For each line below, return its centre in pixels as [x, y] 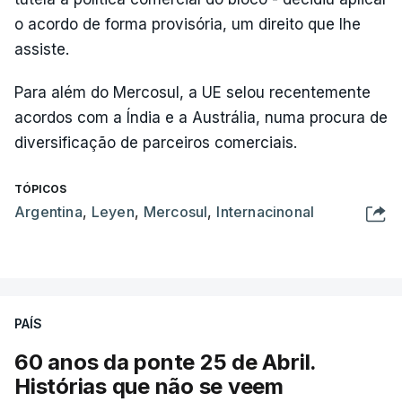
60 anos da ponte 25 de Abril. [166, 362]
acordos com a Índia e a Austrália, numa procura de [201, 117]
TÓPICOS [40, 188]
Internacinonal [266, 211]
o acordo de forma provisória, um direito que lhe [188, 24]
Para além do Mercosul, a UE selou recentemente [192, 92]
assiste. [42, 49]
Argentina [48, 211]
